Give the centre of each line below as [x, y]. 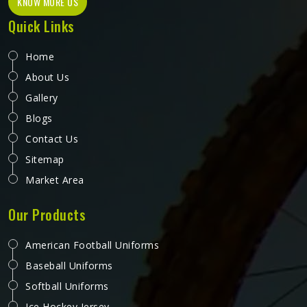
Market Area [55, 180]
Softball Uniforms [67, 286]
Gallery [42, 98]
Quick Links [41, 26]
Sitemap [45, 159]
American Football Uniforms [92, 245]
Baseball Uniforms [69, 266]
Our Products [47, 214]
